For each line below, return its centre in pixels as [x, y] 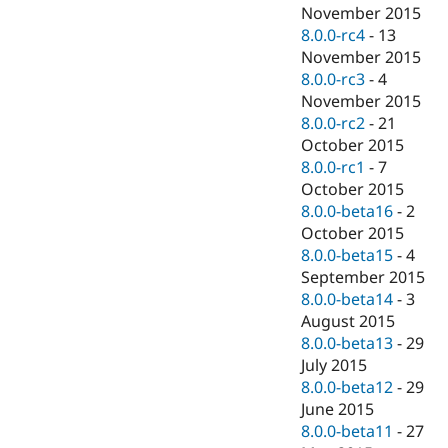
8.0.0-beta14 [347, 299]
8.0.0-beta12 [347, 387]
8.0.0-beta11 [347, 431]
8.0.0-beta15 [347, 255]
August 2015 [348, 321]
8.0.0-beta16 [347, 211]
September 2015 [363, 277]
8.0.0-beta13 [347, 343]
